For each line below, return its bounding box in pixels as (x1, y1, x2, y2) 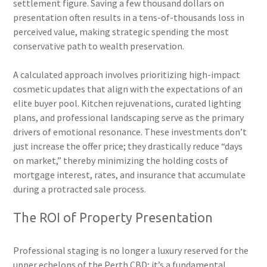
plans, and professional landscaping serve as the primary (13, 111, 244, 123)
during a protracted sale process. (13, 182, 147, 195)
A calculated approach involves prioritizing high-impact (13, 68, 241, 80)
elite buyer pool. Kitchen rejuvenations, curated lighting (13, 97, 242, 109)
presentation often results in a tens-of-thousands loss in (13, 11, 245, 23)
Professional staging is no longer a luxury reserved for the (13, 244, 249, 256)
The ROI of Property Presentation (13, 210, 213, 225)
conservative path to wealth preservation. (13, 39, 185, 52)
